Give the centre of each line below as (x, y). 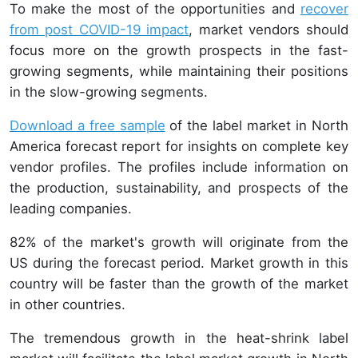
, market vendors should (268, 30)
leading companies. (73, 209)
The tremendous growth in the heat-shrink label (179, 338)
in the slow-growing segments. (109, 92)
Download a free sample (88, 126)
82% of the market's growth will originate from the (179, 243)
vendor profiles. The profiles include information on (179, 167)
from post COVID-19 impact (99, 30)
